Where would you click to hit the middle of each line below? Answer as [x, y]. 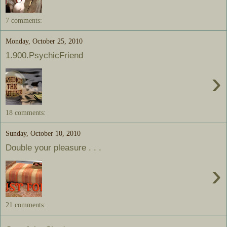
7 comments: [24, 20]
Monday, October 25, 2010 [44, 41]
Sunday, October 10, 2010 [43, 133]
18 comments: [26, 112]
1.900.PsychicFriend [44, 55]
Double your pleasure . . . [53, 148]
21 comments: [26, 204]
